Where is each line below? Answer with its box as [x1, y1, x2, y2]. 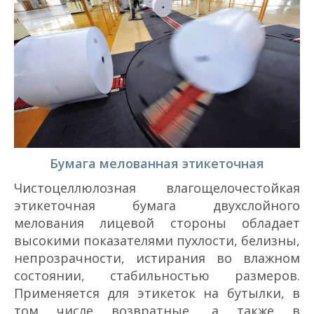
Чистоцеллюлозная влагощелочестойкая [14, 179, 300, 197]
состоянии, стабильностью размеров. [14, 267, 300, 285]
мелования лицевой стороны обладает [14, 214, 300, 232]
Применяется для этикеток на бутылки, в [14, 285, 300, 302]
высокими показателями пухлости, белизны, [14, 232, 300, 250]
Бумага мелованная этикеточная [50, 155, 264, 172]
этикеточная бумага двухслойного [14, 197, 300, 214]
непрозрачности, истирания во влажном [14, 250, 300, 267]
